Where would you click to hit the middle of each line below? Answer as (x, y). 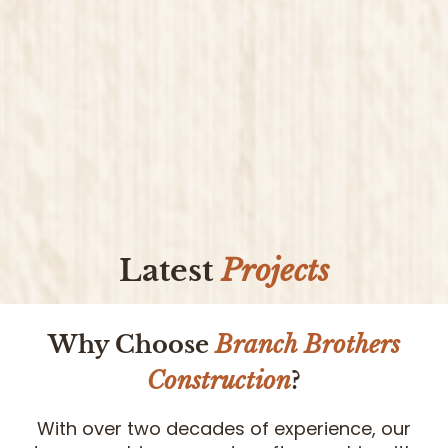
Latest (170, 271)
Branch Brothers (307, 345)
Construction (219, 381)
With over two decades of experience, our (224, 429)
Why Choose (131, 345)
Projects (275, 271)
